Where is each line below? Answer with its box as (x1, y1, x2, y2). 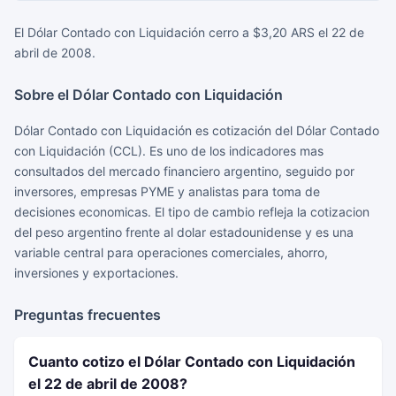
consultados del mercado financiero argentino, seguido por (14, 164, 354, 179)
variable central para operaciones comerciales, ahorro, (14, 245, 328, 260)
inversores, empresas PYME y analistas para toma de (14, 184, 320, 199)
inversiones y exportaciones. (14, 265, 179, 280)
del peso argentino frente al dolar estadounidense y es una (14, 225, 354, 240)
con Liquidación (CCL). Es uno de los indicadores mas (14, 143, 324, 158)
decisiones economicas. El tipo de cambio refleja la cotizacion (14, 204, 369, 219)
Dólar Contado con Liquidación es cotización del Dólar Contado (14, 123, 379, 138)
